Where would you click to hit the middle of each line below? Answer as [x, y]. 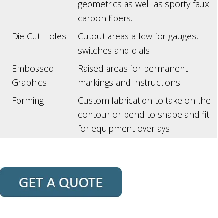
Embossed [33, 68]
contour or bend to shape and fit [144, 115]
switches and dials [114, 50]
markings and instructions [129, 82]
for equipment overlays [124, 129]
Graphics [29, 82]
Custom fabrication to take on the [144, 100]
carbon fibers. [105, 18]
